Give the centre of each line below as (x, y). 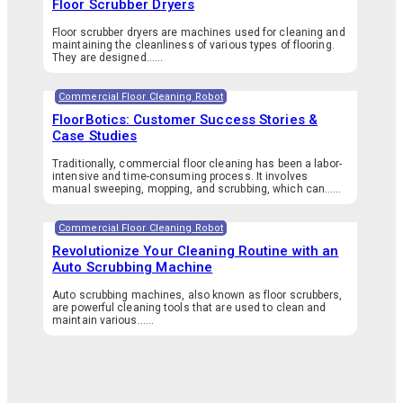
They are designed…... (108, 58)
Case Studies (95, 136)
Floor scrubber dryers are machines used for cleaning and (199, 32)
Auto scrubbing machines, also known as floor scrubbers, (197, 295)
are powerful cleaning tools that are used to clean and (189, 308)
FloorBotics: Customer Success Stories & (185, 120)
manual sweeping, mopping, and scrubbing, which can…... (197, 189)
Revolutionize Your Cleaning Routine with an (196, 251)
